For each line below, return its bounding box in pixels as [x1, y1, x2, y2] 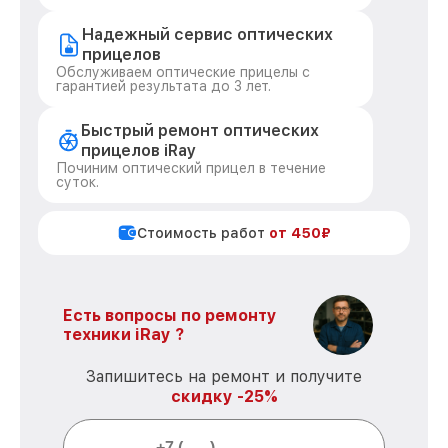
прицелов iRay [80, 141, 196, 160]
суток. [56, 174, 99, 190]
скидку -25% [170, 387, 278, 406]
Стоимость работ [137, 225, 269, 241]
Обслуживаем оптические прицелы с [56, 64, 310, 80]
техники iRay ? [63, 325, 184, 344]
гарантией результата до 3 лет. [56, 78, 271, 94]
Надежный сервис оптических [82, 25, 334, 44]
